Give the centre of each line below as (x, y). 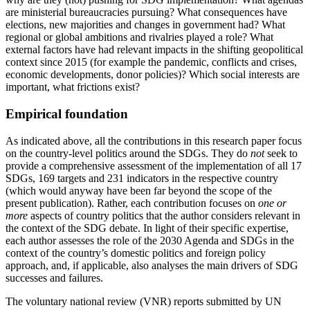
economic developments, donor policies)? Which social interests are (153, 75)
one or (272, 203)
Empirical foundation (67, 113)
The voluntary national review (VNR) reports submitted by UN (144, 301)
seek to (281, 153)
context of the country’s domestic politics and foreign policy (136, 253)
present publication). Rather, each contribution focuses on (132, 203)
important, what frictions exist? (73, 87)
